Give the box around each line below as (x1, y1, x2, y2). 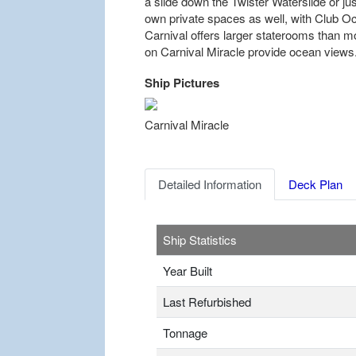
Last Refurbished (163, 293, 251, 311)
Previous (168, 103, 215, 121)
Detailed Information (158, 176, 261, 193)
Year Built (163, 262, 212, 280)
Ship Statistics (163, 231, 237, 249)
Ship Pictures (145, 74, 219, 92)
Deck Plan (288, 176, 342, 193)
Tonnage (163, 324, 207, 342)
